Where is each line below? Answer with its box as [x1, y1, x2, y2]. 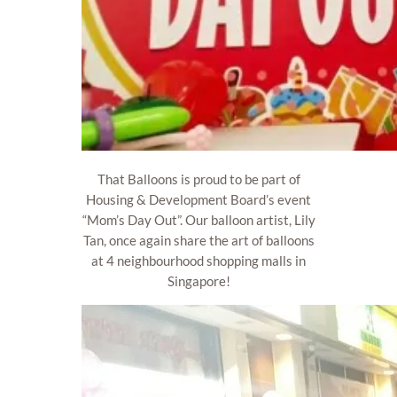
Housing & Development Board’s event [86, 191, 311, 207]
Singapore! [167, 272, 230, 289]
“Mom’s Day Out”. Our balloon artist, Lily [82, 211, 315, 228]
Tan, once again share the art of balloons [82, 231, 315, 248]
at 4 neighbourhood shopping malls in [91, 252, 306, 269]
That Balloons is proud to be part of [97, 170, 300, 187]
